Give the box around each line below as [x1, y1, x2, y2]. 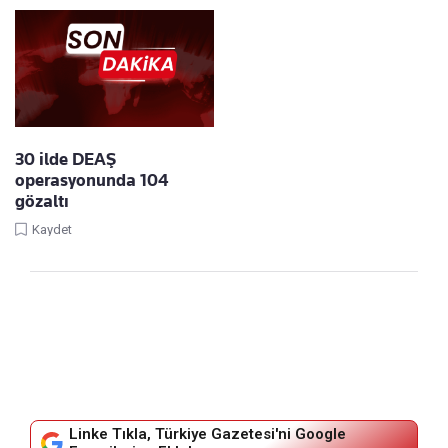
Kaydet [32, 221, 72, 237]
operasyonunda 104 [15, 169, 168, 190]
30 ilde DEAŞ [15, 148, 116, 169]
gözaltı [15, 190, 69, 211]
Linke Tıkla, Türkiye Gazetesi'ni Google [69, 424, 346, 443]
